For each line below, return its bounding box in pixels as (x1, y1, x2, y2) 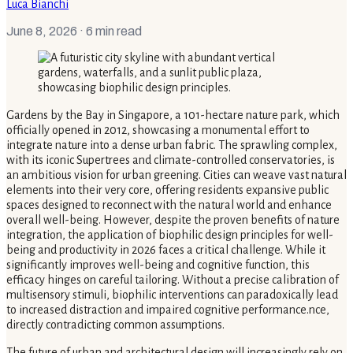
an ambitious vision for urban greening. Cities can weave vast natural (6, 168, 347, 181)
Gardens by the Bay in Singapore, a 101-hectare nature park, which (6, 108, 340, 121)
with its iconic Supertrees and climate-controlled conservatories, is (6, 153, 335, 166)
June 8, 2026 (6, 24, 77, 38)
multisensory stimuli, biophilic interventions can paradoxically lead (6, 288, 338, 301)
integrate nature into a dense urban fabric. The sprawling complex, (6, 138, 337, 151)
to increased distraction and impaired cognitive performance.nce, (6, 303, 329, 316)
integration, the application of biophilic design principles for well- (6, 228, 333, 241)
